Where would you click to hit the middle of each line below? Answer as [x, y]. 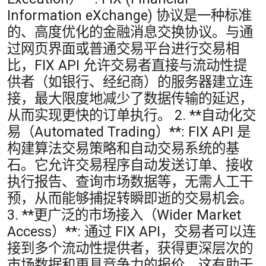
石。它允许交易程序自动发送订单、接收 [130, 165]
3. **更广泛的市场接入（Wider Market [124, 215]
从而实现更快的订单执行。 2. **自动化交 [132, 115]
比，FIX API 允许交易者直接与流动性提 [127, 66]
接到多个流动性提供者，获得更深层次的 [130, 248]
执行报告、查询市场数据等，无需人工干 [130, 182]
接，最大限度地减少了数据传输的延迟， [130, 99]
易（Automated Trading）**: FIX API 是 [129, 132]
